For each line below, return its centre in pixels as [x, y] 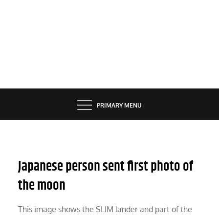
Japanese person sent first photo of [106, 166]
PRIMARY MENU [119, 106]
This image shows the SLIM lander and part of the [105, 209]
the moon [42, 186]
